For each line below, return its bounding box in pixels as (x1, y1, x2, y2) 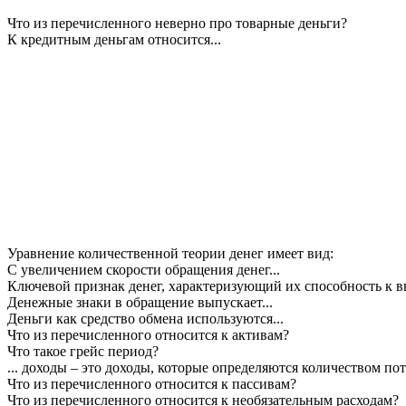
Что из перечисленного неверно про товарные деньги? (7, 14, 347, 31)
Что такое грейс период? (7, 343, 159, 359)
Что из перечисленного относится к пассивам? (7, 375, 296, 391)
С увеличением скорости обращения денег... (7, 261, 280, 277)
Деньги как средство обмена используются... (7, 310, 284, 326)
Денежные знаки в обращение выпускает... (7, 294, 273, 310)
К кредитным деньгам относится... (7, 31, 221, 47)
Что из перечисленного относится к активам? (7, 326, 289, 343)
